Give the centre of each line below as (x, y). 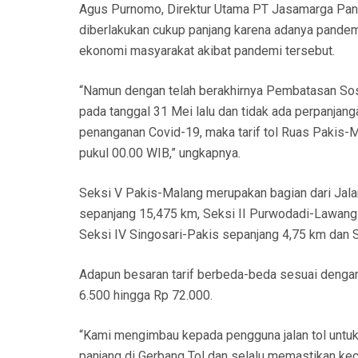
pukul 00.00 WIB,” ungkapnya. (160, 153)
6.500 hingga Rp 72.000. (146, 296)
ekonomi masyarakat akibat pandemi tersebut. (207, 51)
